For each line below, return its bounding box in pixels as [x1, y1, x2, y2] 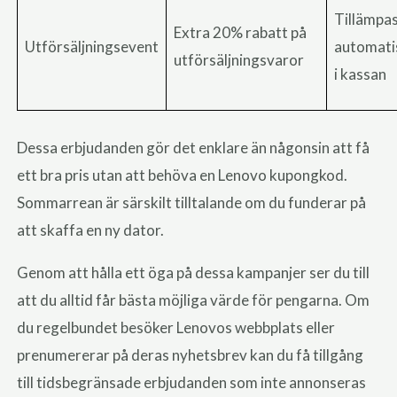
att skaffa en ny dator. [17, 220, 165, 239]
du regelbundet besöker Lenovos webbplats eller [17, 317, 336, 337]
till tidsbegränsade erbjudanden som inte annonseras [17, 372, 367, 392]
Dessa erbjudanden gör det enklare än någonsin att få [17, 137, 370, 157]
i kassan [334, 65, 387, 84]
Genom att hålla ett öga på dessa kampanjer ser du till [17, 262, 370, 282]
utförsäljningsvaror [174, 51, 305, 70]
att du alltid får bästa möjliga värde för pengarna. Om [17, 290, 370, 309]
